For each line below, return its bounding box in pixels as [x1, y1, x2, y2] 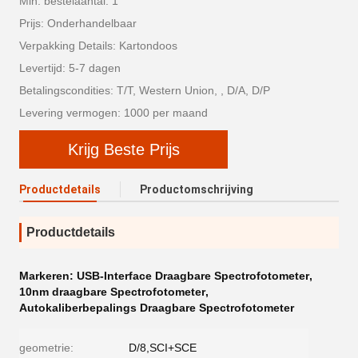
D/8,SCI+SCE [129, 341, 197, 354]
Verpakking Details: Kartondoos [19, 39, 177, 52]
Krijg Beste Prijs [67, 141, 180, 158]
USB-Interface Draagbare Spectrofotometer [77, 269, 309, 282]
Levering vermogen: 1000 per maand [19, 106, 208, 119]
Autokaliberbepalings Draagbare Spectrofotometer [19, 301, 294, 314]
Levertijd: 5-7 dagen [19, 62, 121, 74]
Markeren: [19, 269, 77, 282]
